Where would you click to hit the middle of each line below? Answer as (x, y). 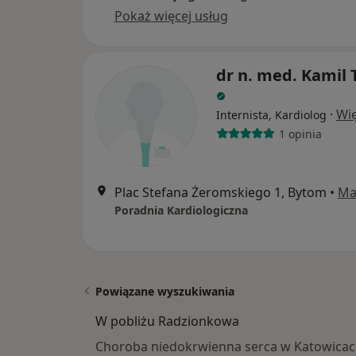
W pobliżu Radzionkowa (167, 321)
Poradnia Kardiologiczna (181, 211)
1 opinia (300, 133)
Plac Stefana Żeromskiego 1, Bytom (221, 193)
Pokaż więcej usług (171, 16)
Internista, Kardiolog (271, 115)
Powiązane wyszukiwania (165, 292)
